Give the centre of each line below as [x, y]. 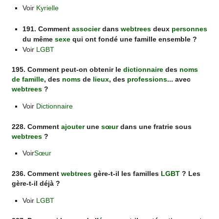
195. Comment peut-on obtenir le [68, 70]
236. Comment [37, 174]
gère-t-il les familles [126, 174]
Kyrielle [47, 8]
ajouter [73, 127]
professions [147, 80]
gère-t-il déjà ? [36, 183]
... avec [179, 80]
